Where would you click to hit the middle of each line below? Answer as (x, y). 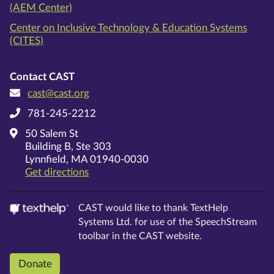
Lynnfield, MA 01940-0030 (87, 159)
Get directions (57, 172)
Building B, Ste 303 (68, 146)
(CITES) (27, 40)
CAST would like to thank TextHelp (153, 208)
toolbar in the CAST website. (140, 236)
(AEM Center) (41, 7)
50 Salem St (52, 133)
